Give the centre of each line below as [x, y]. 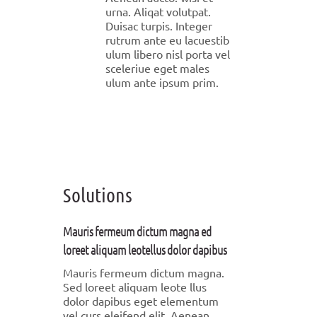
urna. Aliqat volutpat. [158, 11]
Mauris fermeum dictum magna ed [137, 231]
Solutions [98, 195]
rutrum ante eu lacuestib [167, 40]
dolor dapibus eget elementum [141, 301]
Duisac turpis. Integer [159, 25]
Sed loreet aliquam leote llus [135, 287]
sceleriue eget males [157, 68]
